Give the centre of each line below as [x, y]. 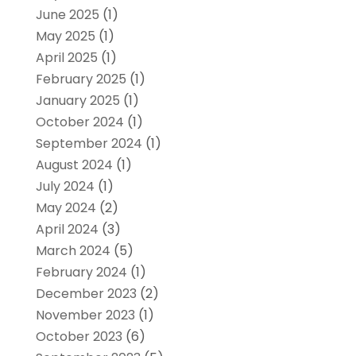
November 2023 [85, 315]
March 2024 [73, 250]
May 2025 [65, 36]
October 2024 [79, 122]
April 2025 [66, 57]
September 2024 [89, 143]
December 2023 [86, 293]
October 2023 [79, 336]
